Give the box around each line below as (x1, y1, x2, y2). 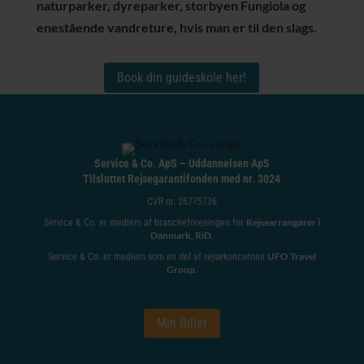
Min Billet (156, 315, 207, 331)
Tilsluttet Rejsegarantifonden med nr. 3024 (83, 171, 281, 185)
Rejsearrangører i (245, 215, 320, 228)
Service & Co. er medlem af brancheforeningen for (43, 216, 246, 228)
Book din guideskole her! (117, 69, 247, 85)
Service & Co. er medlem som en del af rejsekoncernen (47, 250, 265, 262)
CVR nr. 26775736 (146, 195, 217, 207)
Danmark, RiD (149, 228, 211, 241)
